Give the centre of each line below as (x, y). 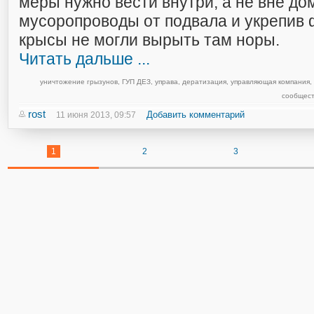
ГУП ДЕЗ (136, 82)
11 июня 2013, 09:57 (96, 115)
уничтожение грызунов (78, 82)
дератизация (204, 82)
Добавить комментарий (196, 115)
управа (166, 82)
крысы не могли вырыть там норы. (149, 40)
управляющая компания (270, 82)
